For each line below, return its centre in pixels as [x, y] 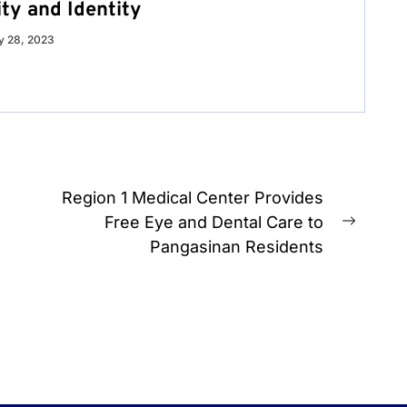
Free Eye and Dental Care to [214, 222]
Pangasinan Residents [237, 246]
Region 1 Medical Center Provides [193, 197]
